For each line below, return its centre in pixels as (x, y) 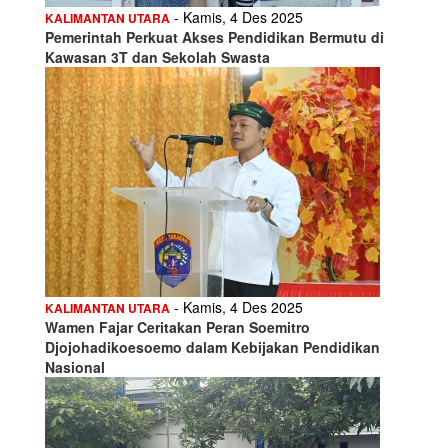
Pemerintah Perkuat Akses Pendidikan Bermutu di (214, 36)
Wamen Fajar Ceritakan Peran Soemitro (177, 326)
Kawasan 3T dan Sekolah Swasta (157, 56)
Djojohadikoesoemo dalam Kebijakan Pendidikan (212, 346)
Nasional (75, 366)
